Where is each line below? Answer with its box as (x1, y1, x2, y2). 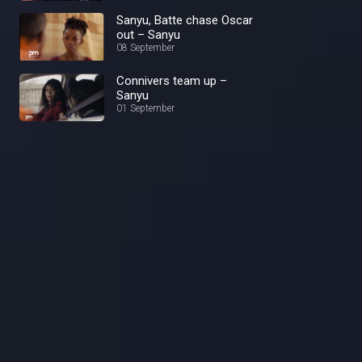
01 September (116, 102, 175, 114)
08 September (116, 42, 175, 54)
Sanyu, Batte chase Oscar (116, 13, 253, 28)
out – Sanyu (116, 27, 180, 43)
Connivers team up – (116, 73, 227, 88)
